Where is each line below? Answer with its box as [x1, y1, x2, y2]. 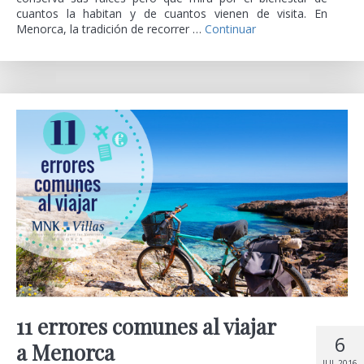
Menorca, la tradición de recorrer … [16, 20, 205, 37]
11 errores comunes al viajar [16, 311, 275, 340]
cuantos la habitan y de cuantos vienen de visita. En [16, 5, 327, 21]
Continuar [205, 20, 256, 37]
